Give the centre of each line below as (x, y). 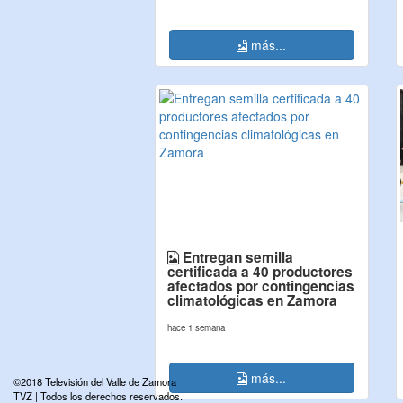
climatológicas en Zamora (252, 300)
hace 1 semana (196, 327)
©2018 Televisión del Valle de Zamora (95, 381)
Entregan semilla (236, 257)
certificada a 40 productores (260, 272)
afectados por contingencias (261, 286)
